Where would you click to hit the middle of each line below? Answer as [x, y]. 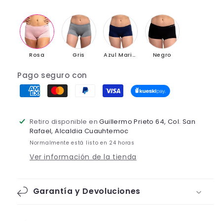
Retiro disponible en [65, 122]
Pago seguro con [52, 75]
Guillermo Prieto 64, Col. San [147, 122]
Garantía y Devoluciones [87, 191]
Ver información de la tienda [83, 157]
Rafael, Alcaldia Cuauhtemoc [79, 131]
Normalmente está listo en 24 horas [82, 143]
